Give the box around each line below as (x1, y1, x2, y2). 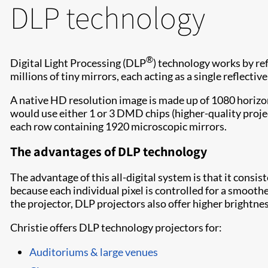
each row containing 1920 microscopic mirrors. (10, 120, 227, 133)
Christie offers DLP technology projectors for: (10, 221, 222, 234)
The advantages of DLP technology (10, 143, 207, 160)
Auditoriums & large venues (29, 245, 158, 258)
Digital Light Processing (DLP (10, 56, 146, 69)
